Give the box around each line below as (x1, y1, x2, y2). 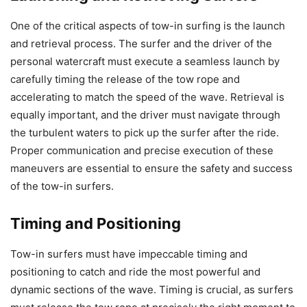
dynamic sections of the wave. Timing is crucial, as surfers (10, 283, 293, 297)
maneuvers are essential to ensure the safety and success (10, 162, 293, 175)
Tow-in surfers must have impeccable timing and (10, 247, 247, 261)
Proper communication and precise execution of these (10, 144, 273, 158)
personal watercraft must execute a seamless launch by (10, 55, 280, 69)
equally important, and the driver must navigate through (10, 108, 280, 122)
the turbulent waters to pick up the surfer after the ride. (10, 126, 279, 140)
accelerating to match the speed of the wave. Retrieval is (10, 90, 284, 104)
